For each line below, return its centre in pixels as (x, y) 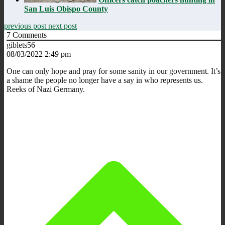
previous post (26, 26)
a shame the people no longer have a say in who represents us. (105, 80)
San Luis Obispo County (66, 9)
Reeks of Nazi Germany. (46, 89)
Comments (29, 35)
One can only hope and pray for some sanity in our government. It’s (114, 71)
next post (63, 26)
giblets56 (21, 45)
